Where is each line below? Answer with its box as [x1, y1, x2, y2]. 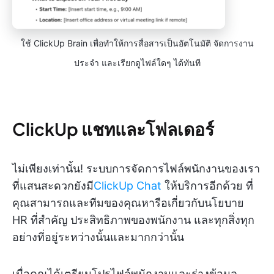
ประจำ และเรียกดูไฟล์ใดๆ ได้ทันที [73, 57, 201, 68]
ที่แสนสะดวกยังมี [12, 179, 94, 193]
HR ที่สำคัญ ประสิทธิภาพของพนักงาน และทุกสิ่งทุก [12, 213, 254, 227]
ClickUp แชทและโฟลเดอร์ [12, 118, 214, 140]
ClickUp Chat [94, 179, 161, 193]
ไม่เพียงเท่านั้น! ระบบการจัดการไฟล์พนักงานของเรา [12, 162, 260, 176]
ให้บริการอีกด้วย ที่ [161, 179, 253, 193]
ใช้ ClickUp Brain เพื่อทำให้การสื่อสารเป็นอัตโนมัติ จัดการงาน [20, 38, 254, 49]
